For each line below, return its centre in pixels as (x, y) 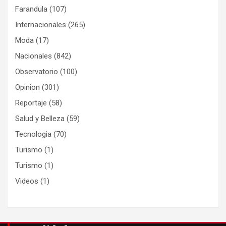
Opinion (27, 87)
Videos (27, 181)
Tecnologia (33, 134)
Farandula (31, 9)
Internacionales (41, 24)
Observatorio (37, 71)
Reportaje (31, 103)
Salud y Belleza (40, 118)
